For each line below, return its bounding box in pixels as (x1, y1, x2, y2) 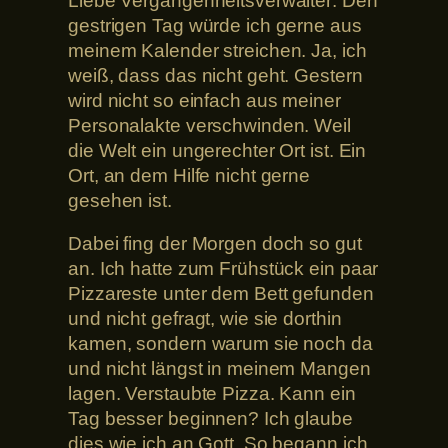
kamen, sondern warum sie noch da (68, 333, 373, 355)
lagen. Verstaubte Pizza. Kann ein (68, 383, 356, 405)
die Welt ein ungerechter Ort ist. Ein (68, 139, 367, 161)
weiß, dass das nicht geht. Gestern (68, 64, 363, 86)
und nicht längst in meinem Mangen (68, 358, 371, 380)
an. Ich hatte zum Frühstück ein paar (68, 258, 379, 280)
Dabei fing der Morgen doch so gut (68, 233, 362, 255)
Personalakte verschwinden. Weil (68, 114, 351, 136)
